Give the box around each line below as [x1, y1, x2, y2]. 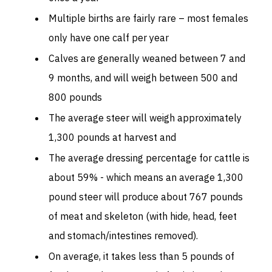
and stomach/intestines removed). [49, 229, 198, 242]
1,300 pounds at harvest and [49, 131, 176, 143]
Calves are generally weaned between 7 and [49, 52, 245, 64]
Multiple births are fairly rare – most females [49, 12, 248, 24]
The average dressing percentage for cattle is [49, 151, 250, 164]
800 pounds [49, 90, 102, 103]
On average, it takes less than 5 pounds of [49, 250, 234, 262]
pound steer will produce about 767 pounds [49, 190, 243, 203]
